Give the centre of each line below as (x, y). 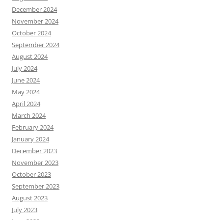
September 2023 (36, 186)
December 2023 (34, 151)
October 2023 (31, 175)
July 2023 (25, 210)
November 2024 (35, 21)
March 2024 (29, 116)
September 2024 (36, 45)
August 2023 (30, 198)
